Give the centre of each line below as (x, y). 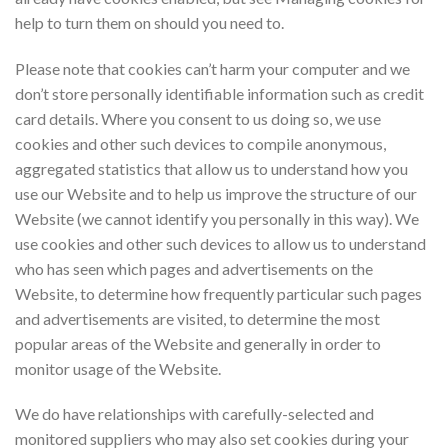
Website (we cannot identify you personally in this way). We (217, 218)
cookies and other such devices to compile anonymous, (200, 143)
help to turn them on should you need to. (149, 22)
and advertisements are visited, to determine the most (197, 318)
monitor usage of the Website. (118, 368)
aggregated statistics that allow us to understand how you (211, 168)
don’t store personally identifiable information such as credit (219, 93)
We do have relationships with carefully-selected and (194, 414)
